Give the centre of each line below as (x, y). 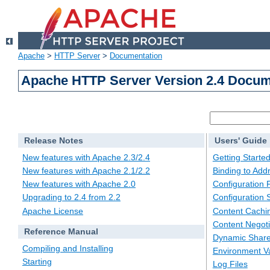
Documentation (136, 56)
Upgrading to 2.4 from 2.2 (71, 197)
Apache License (53, 211)
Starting (37, 262)
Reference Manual (61, 232)
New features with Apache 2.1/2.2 (86, 171)
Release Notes (53, 141)
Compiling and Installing (68, 249)
